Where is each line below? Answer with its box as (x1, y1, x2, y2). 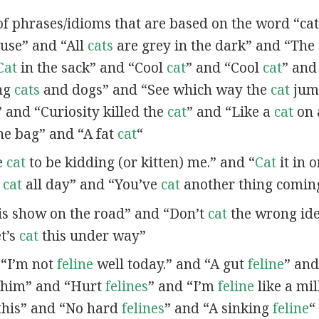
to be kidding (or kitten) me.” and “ (25, 153, 255, 172)
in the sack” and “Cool (16, 58, 167, 77)
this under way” (38, 226, 146, 245)
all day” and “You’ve (21, 175, 161, 194)
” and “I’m (147, 277, 218, 296)
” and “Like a (186, 102, 274, 121)
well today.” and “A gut (93, 255, 248, 274)
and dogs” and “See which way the (39, 80, 271, 99)
